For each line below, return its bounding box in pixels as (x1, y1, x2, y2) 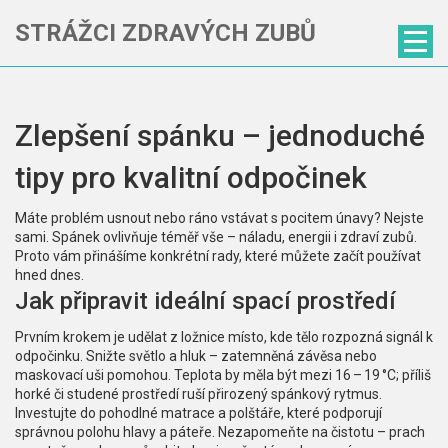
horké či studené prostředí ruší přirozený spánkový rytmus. (15, 386, 382, 402)
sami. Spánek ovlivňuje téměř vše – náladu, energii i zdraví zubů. (15, 229, 417, 245)
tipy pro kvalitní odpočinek (15, 160, 367, 195)
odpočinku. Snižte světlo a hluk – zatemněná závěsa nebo (15, 348, 377, 364)
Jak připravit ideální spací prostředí (15, 287, 396, 315)
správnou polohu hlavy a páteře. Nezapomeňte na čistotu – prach (15, 424, 425, 440)
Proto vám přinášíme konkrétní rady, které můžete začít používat (15, 248, 421, 264)
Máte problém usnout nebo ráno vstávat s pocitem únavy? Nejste (15, 210, 424, 226)
